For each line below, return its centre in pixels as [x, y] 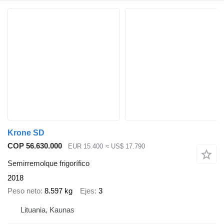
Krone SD [26, 133]
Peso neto [24, 191]
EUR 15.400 [85, 146]
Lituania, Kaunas [47, 209]
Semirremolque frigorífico [48, 163]
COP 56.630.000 [35, 146]
